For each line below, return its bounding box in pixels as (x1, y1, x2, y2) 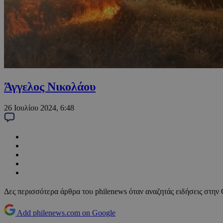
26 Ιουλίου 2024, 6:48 (4, 104, 74, 112)
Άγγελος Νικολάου (4, 80, 96, 94)
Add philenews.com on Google (17, 209, 115, 218)
